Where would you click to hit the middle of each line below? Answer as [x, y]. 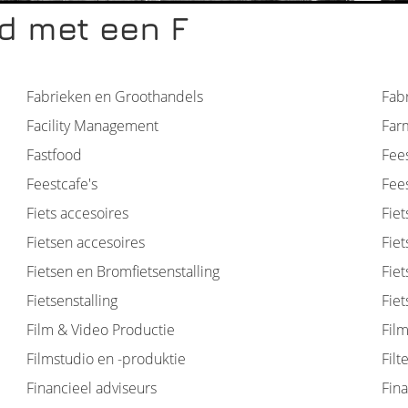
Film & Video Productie [101, 330]
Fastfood [54, 155]
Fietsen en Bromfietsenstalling [123, 271]
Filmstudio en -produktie [106, 359]
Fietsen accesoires [86, 242]
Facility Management [92, 126]
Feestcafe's [62, 184]
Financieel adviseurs [92, 388]
